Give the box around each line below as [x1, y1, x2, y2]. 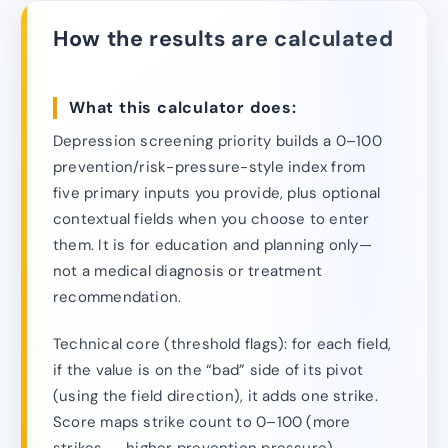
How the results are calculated [53, 24, 394, 53]
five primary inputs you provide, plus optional [53, 183, 381, 204]
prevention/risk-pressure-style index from [53, 157, 366, 178]
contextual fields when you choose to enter [53, 209, 370, 230]
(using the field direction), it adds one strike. [53, 385, 378, 406]
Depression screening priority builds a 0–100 [53, 131, 382, 152]
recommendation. [53, 287, 182, 308]
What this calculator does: [69, 96, 297, 118]
